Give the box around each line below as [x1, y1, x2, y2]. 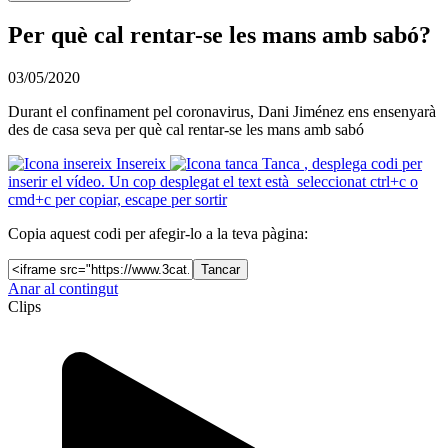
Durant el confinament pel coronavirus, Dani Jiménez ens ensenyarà [8, 102, 436, 120]
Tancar [201, 261, 240, 277]
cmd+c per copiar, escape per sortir [8, 190, 227, 208]
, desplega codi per [304, 154, 422, 172]
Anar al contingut [8, 279, 118, 297]
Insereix [112, 154, 170, 172]
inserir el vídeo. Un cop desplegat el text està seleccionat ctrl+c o [8, 172, 418, 190]
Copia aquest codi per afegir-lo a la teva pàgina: [8, 224, 308, 242]
